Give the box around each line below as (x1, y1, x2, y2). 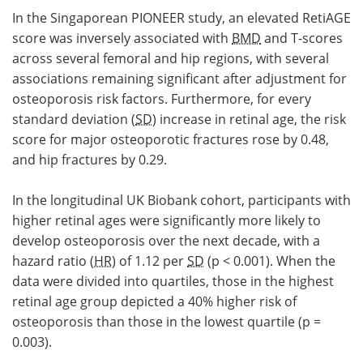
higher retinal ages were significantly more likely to (12, 211, 321, 230)
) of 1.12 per (112, 252, 187, 271)
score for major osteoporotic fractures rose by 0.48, (12, 130, 329, 149)
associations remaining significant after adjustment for (12, 70, 347, 88)
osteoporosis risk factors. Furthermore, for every (12, 90, 311, 109)
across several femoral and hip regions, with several (12, 49, 329, 68)
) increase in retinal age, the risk (152, 110, 346, 129)
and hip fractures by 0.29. (12, 151, 167, 169)
